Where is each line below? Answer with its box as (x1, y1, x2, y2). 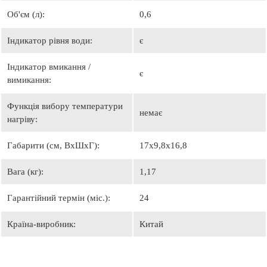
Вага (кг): (7, 167, 44, 176)
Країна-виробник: (7, 219, 76, 229)
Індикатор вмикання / (7, 62, 91, 72)
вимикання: (7, 75, 51, 85)
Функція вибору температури (7, 101, 123, 111)
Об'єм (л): (7, 10, 45, 19)
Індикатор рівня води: (7, 36, 92, 45)
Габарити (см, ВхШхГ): (7, 141, 100, 150)
